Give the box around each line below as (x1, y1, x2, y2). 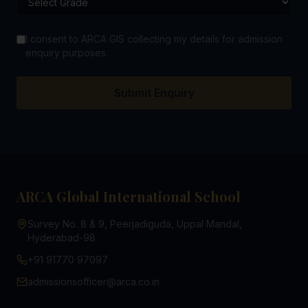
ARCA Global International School (16, 187, 241, 206)
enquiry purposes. (25, 47, 108, 58)
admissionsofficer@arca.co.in (27, 276, 159, 287)
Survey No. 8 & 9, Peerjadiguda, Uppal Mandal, (27, 218, 242, 230)
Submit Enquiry (113, 86, 195, 100)
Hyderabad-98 (27, 232, 96, 243)
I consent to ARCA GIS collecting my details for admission (25, 33, 283, 45)
